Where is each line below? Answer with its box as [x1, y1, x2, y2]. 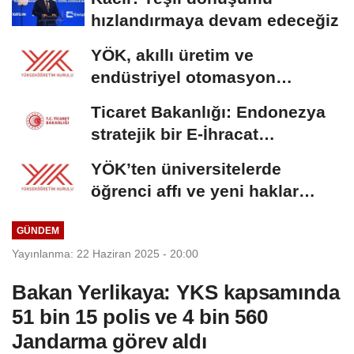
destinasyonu [91, 146, 200, 165]
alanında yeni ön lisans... [91, 89, 291, 108]
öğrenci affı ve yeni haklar [91, 181, 299, 200]
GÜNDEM [16, 224, 59, 235]
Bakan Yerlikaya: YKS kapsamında [12, 281, 340, 305]
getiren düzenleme [91, 203, 239, 222]
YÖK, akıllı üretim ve [91, 45, 254, 64]
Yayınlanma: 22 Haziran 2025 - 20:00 [12, 247, 198, 261]
